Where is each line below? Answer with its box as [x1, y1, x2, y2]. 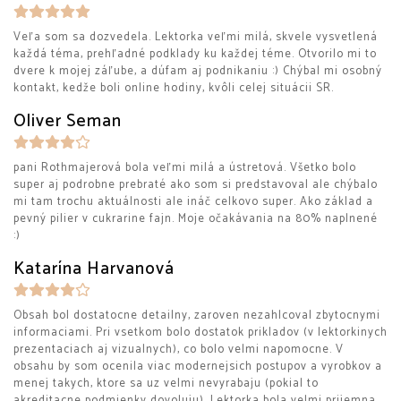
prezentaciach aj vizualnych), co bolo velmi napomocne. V [13, 340, 344, 359]
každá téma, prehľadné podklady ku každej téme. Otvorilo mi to [13, 45, 377, 64]
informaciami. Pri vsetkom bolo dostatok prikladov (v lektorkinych [13, 323, 388, 342]
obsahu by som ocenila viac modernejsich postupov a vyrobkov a [13, 357, 382, 376]
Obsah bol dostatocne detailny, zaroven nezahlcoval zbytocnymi [13, 306, 380, 325]
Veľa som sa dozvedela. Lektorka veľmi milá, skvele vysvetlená [13, 28, 378, 47]
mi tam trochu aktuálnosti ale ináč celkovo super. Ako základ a [13, 192, 373, 211]
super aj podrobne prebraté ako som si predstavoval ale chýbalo [13, 175, 378, 194]
